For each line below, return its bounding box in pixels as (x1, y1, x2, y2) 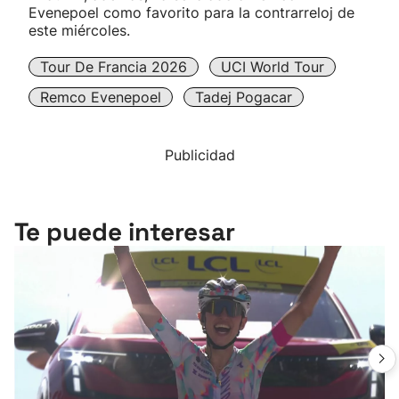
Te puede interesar (14, 216, 235, 248)
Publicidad (164, 146, 235, 164)
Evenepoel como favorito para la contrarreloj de (28, 4, 354, 21)
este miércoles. (28, 21, 130, 39)
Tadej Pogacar (195, 88, 292, 106)
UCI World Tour (221, 58, 324, 76)
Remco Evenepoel (40, 88, 161, 106)
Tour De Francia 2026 (40, 58, 187, 76)
